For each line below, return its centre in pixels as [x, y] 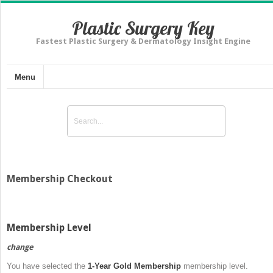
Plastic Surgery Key [143, 28]
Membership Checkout [60, 179]
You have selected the [47, 266]
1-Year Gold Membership [134, 266]
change [20, 247]
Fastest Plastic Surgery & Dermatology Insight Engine [143, 41]
